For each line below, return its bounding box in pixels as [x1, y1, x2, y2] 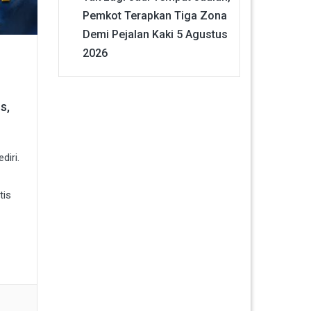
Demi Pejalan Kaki [82, 27, 174, 41]
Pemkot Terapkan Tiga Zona [82, 8, 227, 22]
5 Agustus [176, 27, 228, 41]
